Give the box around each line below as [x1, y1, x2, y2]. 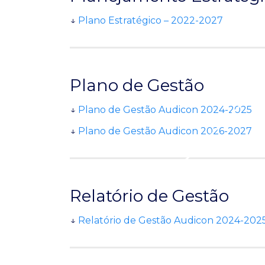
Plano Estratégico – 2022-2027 [78, 15, 223, 26]
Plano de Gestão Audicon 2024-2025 [78, 104, 252, 115]
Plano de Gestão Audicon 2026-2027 [78, 125, 254, 137]
